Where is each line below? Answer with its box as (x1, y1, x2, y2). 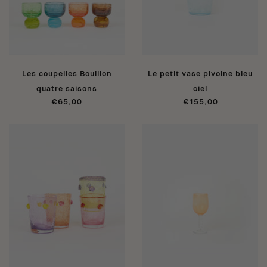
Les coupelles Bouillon (21, 70, 112, 78)
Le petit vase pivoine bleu (148, 70, 253, 78)
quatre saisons (36, 85, 97, 93)
